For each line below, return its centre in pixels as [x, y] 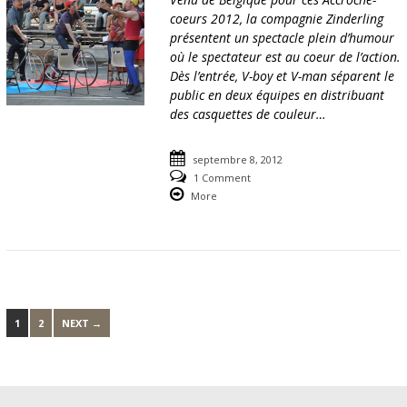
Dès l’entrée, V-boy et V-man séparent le [283, 76]
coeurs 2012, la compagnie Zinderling [277, 19]
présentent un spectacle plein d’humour [283, 38]
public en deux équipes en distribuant [278, 95]
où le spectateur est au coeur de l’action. [286, 57]
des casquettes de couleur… [248, 114]
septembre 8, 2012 [238, 160]
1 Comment [223, 178]
